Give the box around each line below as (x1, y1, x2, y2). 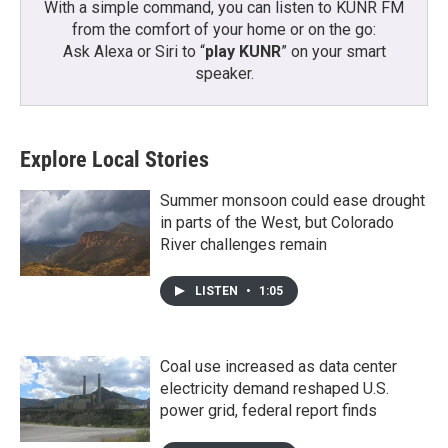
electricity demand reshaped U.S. (160, 379, 389, 399)
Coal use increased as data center (160, 357, 397, 377)
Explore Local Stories (20, 147, 209, 173)
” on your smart (280, 42, 386, 62)
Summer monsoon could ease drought (160, 191, 425, 211)
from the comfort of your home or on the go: (72, 20, 376, 40)
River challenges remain (160, 235, 327, 255)
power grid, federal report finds (160, 401, 377, 421)
